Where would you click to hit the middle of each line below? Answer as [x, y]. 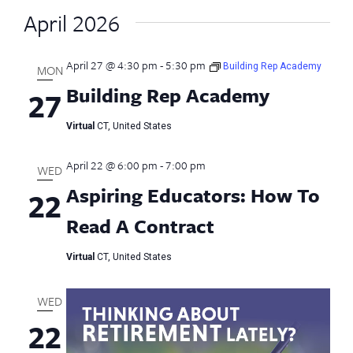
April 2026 [71, 22]
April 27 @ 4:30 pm [111, 65]
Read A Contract [140, 225]
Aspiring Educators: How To [193, 195]
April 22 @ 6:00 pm [111, 165]
